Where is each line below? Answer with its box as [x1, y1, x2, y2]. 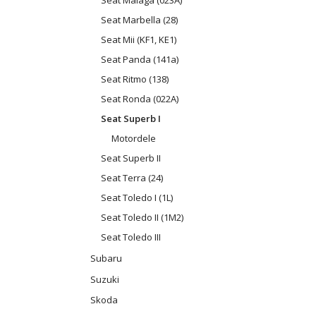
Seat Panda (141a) [101, 53, 178, 66]
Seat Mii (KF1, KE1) [101, 33, 176, 47]
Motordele [111, 132, 156, 145]
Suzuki [90, 272, 119, 286]
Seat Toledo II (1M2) [101, 211, 183, 224]
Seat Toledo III [101, 231, 161, 244]
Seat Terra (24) [101, 171, 163, 185]
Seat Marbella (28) [101, 13, 178, 27]
